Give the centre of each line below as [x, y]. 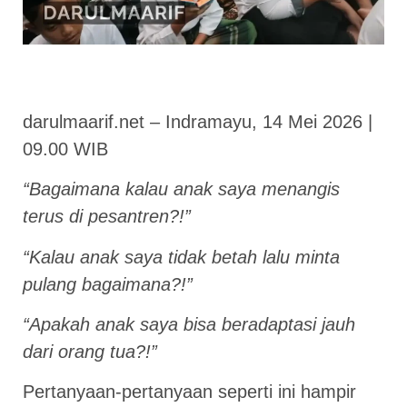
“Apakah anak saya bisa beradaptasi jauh [189, 325]
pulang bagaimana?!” [108, 284]
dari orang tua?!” [90, 352]
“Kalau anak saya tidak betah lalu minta [181, 257]
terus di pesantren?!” [107, 217]
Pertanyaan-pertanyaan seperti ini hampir [189, 392]
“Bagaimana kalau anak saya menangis [181, 189]
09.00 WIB [65, 149]
